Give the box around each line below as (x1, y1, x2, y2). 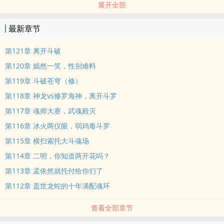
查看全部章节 (91, 203, 133, 212)
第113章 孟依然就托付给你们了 (5, 166, 103, 175)
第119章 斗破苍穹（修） (5, 76, 82, 85)
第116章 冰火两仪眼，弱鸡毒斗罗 (5, 121, 110, 130)
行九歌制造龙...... (5, 17, 59, 26)
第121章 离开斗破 (5, 46, 61, 55)
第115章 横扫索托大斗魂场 (5, 136, 89, 145)
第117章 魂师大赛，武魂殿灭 (5, 106, 96, 115)
